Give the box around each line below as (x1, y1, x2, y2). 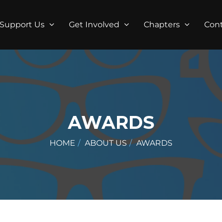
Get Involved (69, 20, 121, 29)
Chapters (144, 20, 182, 29)
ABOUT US (85, 138, 127, 148)
